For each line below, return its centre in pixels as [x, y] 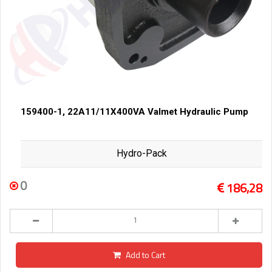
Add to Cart [145, 255]
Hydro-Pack [141, 154]
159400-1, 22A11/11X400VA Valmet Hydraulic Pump [134, 112]
